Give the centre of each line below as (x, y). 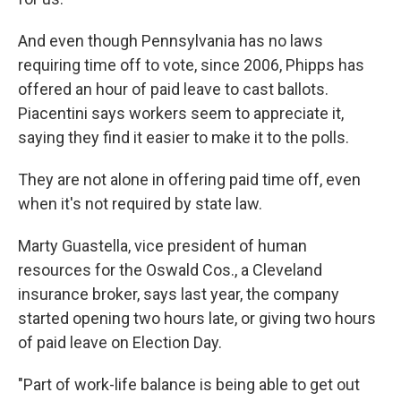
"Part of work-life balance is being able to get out (189, 384)
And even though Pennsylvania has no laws (171, 41)
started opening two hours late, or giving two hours (197, 318)
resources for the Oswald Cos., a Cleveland (170, 270)
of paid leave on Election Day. (120, 342)
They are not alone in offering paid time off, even (189, 179)
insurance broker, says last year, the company (179, 294)
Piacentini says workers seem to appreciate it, (181, 113)
